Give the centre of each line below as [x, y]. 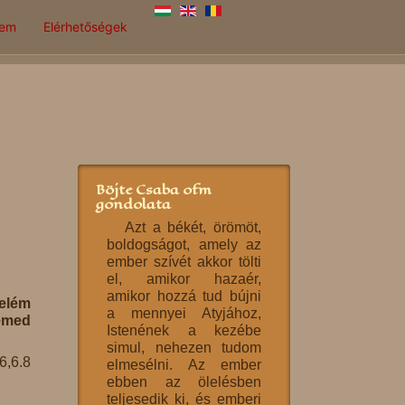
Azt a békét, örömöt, [193, 227]
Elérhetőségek [85, 27]
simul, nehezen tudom [184, 348]
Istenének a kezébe [184, 330]
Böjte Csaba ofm [154, 189]
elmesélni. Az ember [184, 365]
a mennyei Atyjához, [184, 313]
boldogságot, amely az [184, 245]
